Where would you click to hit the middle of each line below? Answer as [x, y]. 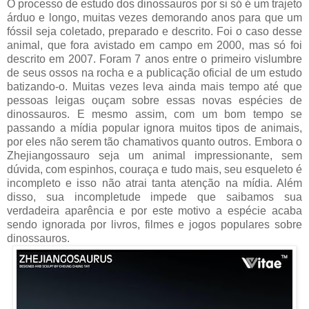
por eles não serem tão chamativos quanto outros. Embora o [154, 141]
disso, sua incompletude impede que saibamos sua [154, 197]
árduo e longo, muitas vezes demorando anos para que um [154, 17]
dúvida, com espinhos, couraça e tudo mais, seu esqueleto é [154, 169]
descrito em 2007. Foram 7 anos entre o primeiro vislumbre [154, 59]
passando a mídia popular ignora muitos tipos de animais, [154, 128]
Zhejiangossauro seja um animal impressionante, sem [154, 155]
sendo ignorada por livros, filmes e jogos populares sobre [154, 224]
